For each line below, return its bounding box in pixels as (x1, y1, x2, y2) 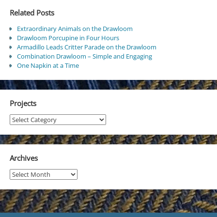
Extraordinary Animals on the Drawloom (16, 24, 133, 33)
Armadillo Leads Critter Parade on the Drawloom (16, 42, 156, 51)
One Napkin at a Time (16, 61, 79, 70)
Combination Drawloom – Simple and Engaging (16, 51, 152, 61)
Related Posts (9, 8, 54, 18)
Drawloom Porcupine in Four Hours (16, 33, 119, 42)
